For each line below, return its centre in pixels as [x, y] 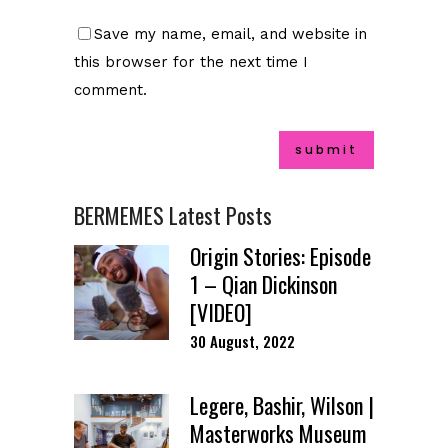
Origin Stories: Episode [280, 255]
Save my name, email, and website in [230, 34]
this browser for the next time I [191, 62]
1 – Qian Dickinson [263, 283]
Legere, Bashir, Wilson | [282, 404]
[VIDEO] [221, 311]
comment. [110, 90]
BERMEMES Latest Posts [173, 214]
